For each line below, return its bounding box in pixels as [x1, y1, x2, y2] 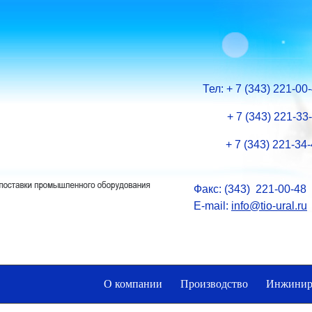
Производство [180, 278, 248, 290]
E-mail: [194, 200, 231, 212]
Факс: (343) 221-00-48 [194, 183, 306, 195]
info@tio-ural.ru [231, 200, 307, 212]
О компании [104, 278, 162, 290]
